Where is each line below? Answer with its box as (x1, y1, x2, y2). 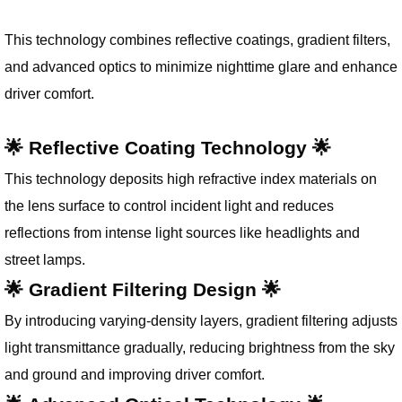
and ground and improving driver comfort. (4, 365, 265, 382)
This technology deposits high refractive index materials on (4, 170, 377, 187)
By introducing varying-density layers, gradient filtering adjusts (4, 311, 398, 328)
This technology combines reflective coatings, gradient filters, (4, 31, 390, 48)
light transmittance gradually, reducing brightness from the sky (4, 338, 395, 355)
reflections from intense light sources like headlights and (4, 223, 360, 240)
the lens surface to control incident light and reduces (4, 197, 334, 214)
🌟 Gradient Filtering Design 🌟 (4, 278, 281, 300)
